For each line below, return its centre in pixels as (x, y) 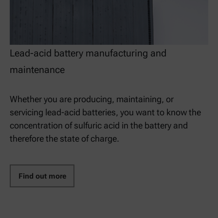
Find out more (42, 176)
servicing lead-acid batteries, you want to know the (105, 112)
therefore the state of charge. (64, 138)
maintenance (37, 69)
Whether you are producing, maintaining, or (92, 99)
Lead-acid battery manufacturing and (88, 53)
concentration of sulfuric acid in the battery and (99, 125)
